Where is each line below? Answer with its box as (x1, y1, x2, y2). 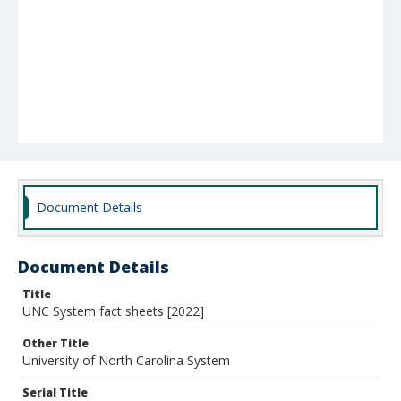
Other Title (22, 336, 89, 351)
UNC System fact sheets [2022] (22, 303, 204, 320)
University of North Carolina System (22, 352, 230, 369)
